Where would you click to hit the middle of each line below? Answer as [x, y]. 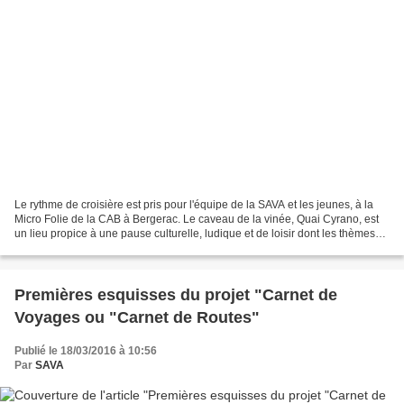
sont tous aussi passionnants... [89, 248]
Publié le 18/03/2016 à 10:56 [86, 350]
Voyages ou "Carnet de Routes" [137, 317]
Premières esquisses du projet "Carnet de [176, 294]
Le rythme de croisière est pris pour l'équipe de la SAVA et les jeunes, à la [194, 204]
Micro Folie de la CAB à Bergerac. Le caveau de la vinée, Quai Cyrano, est [197, 219]
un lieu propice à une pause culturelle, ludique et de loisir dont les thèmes [195, 233]
